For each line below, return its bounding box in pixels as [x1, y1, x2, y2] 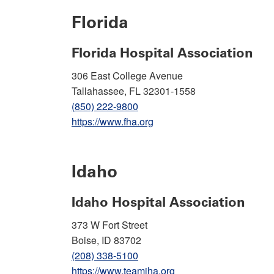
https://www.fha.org [72, 114, 154, 128]
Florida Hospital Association [72, 44, 253, 61]
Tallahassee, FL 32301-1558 [72, 83, 196, 98]
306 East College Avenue [72, 68, 183, 83]
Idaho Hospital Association [72, 193, 245, 210]
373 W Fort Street [72, 217, 147, 232]
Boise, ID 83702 [72, 232, 141, 247]
